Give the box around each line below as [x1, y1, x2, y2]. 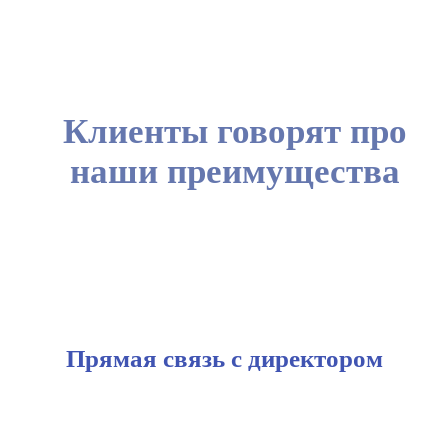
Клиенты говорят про [63, 111, 407, 151]
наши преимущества [70, 151, 400, 191]
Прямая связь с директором [65, 344, 383, 372]
